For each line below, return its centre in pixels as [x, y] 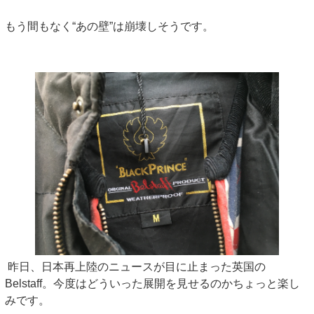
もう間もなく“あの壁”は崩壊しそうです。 [109, 27]
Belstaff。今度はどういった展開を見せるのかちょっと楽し [152, 283]
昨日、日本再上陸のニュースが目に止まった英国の [135, 266]
